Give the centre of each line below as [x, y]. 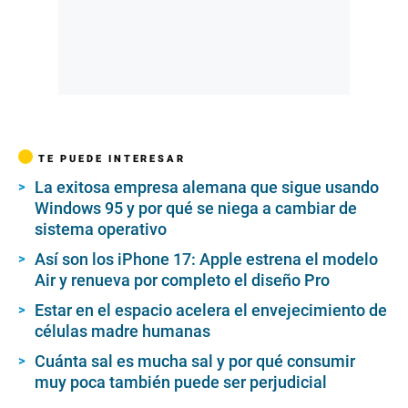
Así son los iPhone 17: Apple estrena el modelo [206, 260]
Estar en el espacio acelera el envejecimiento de [211, 311]
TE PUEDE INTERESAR [112, 159]
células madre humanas [122, 331]
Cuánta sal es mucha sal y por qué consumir [195, 362]
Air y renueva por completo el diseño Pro [182, 280]
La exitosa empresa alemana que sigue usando [207, 188]
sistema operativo [101, 229]
